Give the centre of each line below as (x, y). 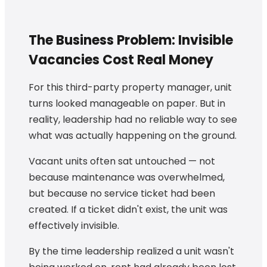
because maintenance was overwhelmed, (127, 177)
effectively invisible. (74, 225)
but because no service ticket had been (122, 193)
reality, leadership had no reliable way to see (133, 119)
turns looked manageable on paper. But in (127, 103)
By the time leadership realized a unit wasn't (131, 251)
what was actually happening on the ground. (133, 135)
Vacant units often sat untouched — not (122, 161)
